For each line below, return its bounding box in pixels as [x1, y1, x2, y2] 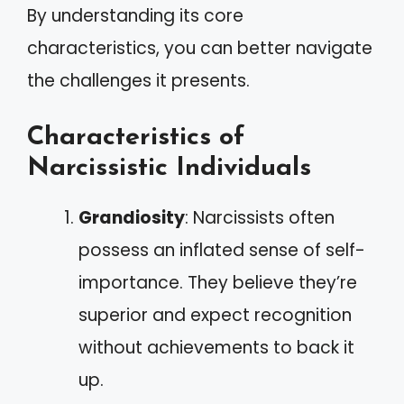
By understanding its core [27, 3, 243, 28]
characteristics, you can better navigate [27, 35, 372, 60]
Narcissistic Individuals [27, 155, 311, 182]
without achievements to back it [78, 335, 354, 361]
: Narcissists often [185, 206, 335, 231]
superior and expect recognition [78, 303, 352, 328]
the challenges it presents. [27, 68, 250, 93]
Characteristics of [27, 124, 244, 151]
